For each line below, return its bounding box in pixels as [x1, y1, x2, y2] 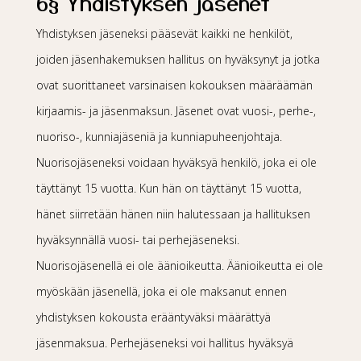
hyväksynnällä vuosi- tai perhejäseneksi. [35, 232, 239, 247]
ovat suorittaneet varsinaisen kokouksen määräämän [35, 77, 313, 93]
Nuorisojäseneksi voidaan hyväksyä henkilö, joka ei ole [35, 155, 317, 170]
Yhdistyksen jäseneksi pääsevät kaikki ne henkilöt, [35, 26, 293, 41]
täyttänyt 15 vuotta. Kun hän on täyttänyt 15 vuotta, [35, 180, 301, 196]
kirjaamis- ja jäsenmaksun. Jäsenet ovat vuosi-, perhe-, [35, 103, 316, 118]
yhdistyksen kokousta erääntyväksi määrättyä [35, 309, 271, 325]
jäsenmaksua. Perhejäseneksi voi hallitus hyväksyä [35, 335, 293, 351]
